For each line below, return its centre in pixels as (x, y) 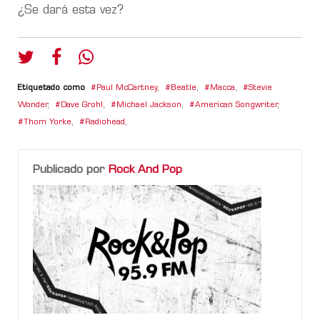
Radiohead (105, 122)
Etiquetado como (51, 88)
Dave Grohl (82, 105)
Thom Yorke (47, 122)
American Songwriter (236, 105)
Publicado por (71, 170)
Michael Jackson (149, 105)
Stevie (260, 88)
